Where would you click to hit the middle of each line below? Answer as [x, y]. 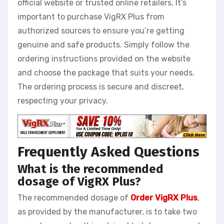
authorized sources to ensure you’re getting [101, 31]
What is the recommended [90, 169]
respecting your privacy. [63, 101]
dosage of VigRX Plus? [79, 181]
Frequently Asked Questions [108, 152]
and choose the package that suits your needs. [106, 73]
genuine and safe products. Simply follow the [103, 45]
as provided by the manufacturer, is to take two [107, 212]
